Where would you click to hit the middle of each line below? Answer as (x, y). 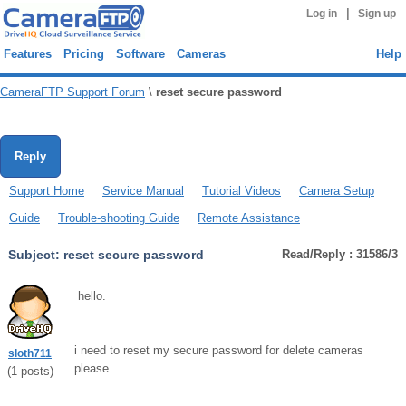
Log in (321, 14)
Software (140, 54)
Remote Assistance (249, 218)
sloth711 (30, 353)
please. (95, 368)
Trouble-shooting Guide (119, 218)
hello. (92, 296)
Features (28, 54)
